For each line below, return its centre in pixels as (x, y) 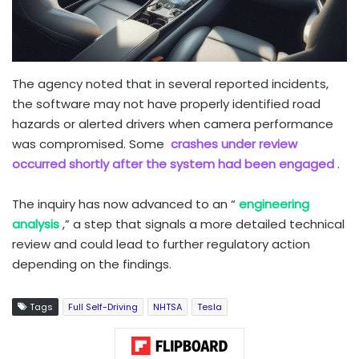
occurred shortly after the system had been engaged (173, 163)
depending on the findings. (92, 264)
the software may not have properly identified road (166, 103)
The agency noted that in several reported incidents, (170, 83)
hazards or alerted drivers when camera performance (173, 123)
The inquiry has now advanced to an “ (124, 204)
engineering (274, 204)
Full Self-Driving (103, 307)
